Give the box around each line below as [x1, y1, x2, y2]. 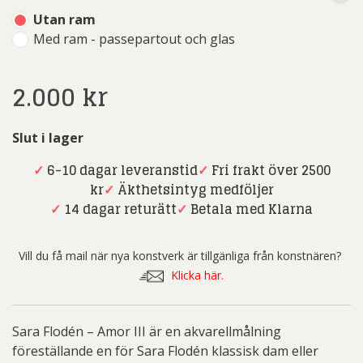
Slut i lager [12, 128, 83, 147]
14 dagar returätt [64, 197, 177, 220]
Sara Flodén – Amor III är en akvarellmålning [12, 322, 281, 340]
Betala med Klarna [190, 197, 313, 220]
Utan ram [33, 10, 96, 28]
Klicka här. [171, 267, 224, 283]
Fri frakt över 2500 [211, 158, 331, 181]
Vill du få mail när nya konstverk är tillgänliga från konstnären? [18, 247, 341, 263]
